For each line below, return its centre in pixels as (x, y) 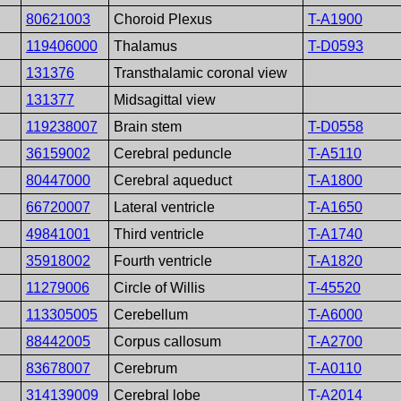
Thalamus (145, 46)
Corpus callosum (167, 341)
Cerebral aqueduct (172, 180)
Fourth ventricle (162, 260)
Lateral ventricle (164, 207)
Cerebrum (145, 368)
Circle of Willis (159, 287)
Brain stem (147, 126)
